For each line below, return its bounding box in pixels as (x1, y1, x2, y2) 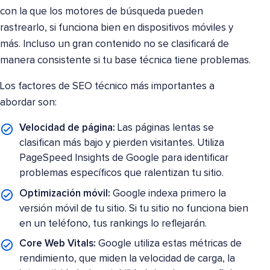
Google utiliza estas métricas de (96, 239, 242, 250)
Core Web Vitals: (19, 239, 96, 250)
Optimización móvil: (19, 188, 111, 199)
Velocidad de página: (19, 123, 116, 134)
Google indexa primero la (110, 188, 227, 199)
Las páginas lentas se (115, 123, 215, 134)
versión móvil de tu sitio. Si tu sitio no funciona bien (19, 203, 249, 214)
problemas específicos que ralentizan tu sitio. (19, 168, 224, 179)
